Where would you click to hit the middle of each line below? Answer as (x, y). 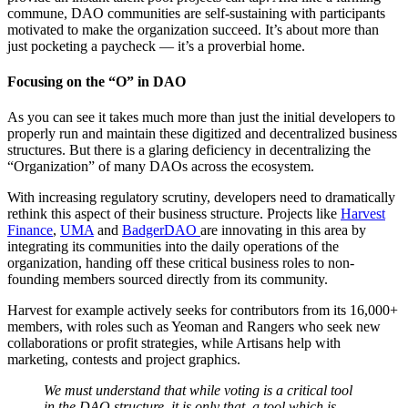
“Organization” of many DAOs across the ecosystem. (161, 167)
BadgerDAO (161, 230)
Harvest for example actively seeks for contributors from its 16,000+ (203, 311)
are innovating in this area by (283, 230)
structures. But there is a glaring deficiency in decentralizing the (189, 150)
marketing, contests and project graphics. (124, 360)
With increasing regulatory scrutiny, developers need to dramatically (201, 198)
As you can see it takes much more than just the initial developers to (201, 117)
